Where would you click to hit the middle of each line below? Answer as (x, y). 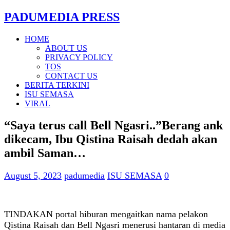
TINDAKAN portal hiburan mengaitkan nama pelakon (106, 214)
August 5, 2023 (33, 175)
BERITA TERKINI (57, 85)
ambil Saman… (45, 153)
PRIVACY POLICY (79, 57)
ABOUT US (66, 48)
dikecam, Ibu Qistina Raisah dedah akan (111, 139)
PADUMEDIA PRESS (62, 17)
